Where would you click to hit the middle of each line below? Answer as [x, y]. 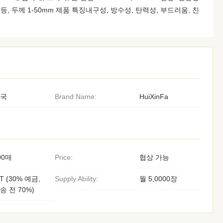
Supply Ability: [76, 179]
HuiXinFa [154, 97]
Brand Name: [75, 97]
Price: [63, 157]
